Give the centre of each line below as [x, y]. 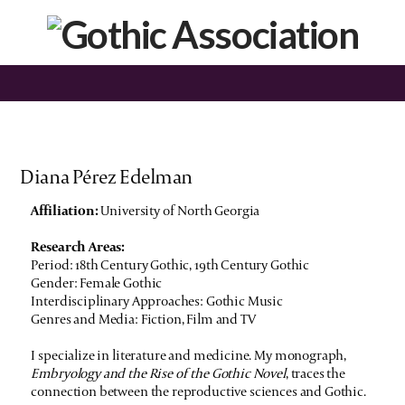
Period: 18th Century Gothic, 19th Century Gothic [170, 265]
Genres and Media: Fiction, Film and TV [143, 319]
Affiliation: [66, 211]
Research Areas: [78, 247]
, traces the [316, 373]
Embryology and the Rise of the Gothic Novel [158, 373]
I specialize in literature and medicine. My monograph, [189, 355]
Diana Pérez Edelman [106, 177]
